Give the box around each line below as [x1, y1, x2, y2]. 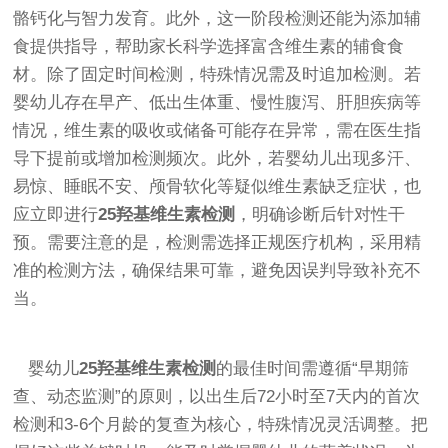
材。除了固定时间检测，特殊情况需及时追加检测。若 [13, 64, 422, 84]
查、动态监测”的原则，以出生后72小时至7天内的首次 [13, 386, 421, 406]
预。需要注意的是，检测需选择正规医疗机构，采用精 [13, 232, 422, 252]
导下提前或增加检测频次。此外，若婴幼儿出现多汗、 [13, 148, 422, 168]
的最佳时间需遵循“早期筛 [216, 358, 410, 378]
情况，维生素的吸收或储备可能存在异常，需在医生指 [13, 120, 422, 140]
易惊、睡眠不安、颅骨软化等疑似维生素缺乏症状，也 [13, 176, 422, 196]
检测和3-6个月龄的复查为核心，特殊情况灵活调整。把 [13, 414, 429, 434]
